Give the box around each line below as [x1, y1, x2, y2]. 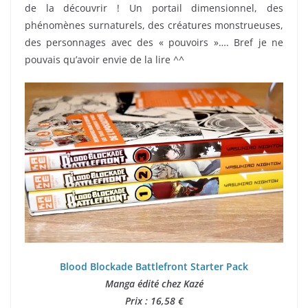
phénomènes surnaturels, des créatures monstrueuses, [25, 18, 283, 32]
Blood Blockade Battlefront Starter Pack [60, 260, 248, 274]
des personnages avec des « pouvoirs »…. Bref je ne [25, 35, 283, 49]
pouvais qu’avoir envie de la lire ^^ [25, 52, 184, 66]
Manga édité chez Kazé [104, 277, 203, 291]
